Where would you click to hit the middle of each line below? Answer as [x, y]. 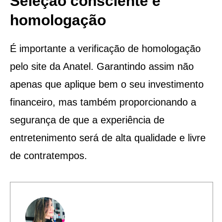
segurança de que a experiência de [87, 120]
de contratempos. [48, 155]
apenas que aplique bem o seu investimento [107, 84]
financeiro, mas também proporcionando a [103, 102]
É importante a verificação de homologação [105, 48]
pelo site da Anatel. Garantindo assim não [102, 66]
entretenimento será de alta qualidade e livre [108, 138]
